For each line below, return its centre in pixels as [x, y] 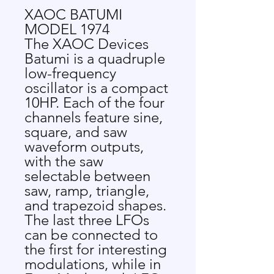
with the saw [64, 161]
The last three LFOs [87, 220]
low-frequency [70, 73]
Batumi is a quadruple [95, 58]
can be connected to [91, 235]
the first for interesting [96, 249]
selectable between [87, 176]
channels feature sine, [94, 117]
